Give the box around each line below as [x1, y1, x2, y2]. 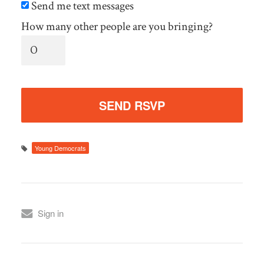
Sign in [37, 206, 64, 219]
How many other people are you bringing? [21, 18, 213, 34]
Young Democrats [35, 143, 87, 153]
